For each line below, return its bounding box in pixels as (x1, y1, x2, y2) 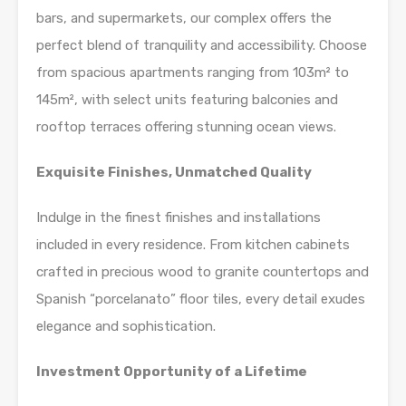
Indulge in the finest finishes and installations (36, 209, 321, 227)
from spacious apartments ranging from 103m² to (36, 64, 349, 82)
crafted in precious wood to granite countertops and (36, 264, 369, 281)
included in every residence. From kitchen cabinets (36, 237, 350, 254)
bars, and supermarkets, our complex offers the (36, 10, 332, 27)
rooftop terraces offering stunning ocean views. (36, 119, 336, 136)
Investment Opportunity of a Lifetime (36, 363, 307, 381)
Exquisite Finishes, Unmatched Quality (36, 164, 312, 181)
